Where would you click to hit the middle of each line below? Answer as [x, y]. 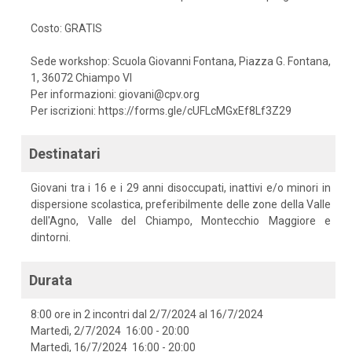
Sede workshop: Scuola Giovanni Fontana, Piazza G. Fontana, [181, 61]
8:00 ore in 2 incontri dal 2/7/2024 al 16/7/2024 [147, 314]
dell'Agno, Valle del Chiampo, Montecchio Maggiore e [181, 220]
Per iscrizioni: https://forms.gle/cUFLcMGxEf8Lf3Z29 [161, 110]
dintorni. [51, 237]
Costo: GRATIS [66, 28]
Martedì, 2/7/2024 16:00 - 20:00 [110, 330]
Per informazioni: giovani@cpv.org [115, 94]
